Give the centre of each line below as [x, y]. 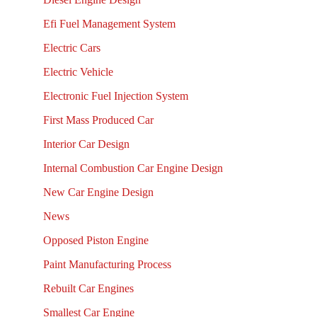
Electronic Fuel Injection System [115, 96]
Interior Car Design [86, 144]
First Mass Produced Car [98, 120]
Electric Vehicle [78, 72]
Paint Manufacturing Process [107, 265]
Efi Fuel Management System [109, 24]
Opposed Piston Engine [96, 241]
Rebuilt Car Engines [88, 289]
